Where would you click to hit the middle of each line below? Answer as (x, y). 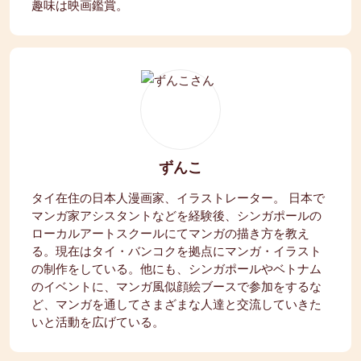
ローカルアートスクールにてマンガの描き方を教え (170, 232)
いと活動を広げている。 (98, 321)
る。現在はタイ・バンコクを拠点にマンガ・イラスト (176, 250)
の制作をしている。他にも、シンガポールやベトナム (176, 268)
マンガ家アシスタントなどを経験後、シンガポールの (176, 215)
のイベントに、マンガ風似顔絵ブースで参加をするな (176, 286)
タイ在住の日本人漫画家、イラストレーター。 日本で (178, 197)
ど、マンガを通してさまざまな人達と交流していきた (176, 303)
